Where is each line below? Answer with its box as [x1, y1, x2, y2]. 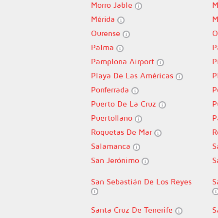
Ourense [91, 29, 123, 37]
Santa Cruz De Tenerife [91, 205, 175, 214]
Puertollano [91, 113, 135, 122]
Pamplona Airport [91, 57, 157, 66]
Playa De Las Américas [91, 71, 176, 80]
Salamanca [91, 142, 133, 150]
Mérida [91, 15, 117, 23]
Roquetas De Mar [91, 127, 154, 136]
